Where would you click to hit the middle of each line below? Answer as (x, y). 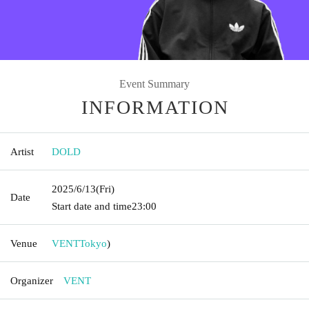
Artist (22, 151)
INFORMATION (155, 107)
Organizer (32, 280)
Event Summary (154, 83)
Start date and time (92, 206)
